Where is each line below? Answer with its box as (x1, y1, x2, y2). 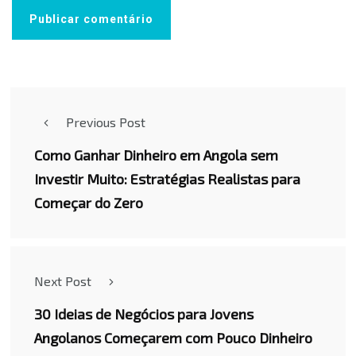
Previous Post (66, 114, 145, 130)
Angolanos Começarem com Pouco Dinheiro (34, 329, 312, 347)
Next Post (34, 273, 91, 289)
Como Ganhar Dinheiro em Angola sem (34, 146, 278, 164)
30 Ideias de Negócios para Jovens (34, 305, 253, 323)
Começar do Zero (34, 194, 143, 212)
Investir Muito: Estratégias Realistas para (34, 170, 300, 188)
